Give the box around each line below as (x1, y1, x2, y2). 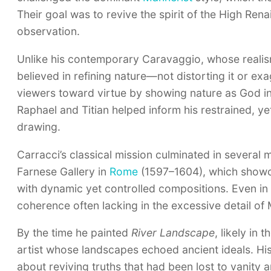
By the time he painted (17, 226, 131, 240)
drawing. (17, 120, 60, 134)
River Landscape (131, 226, 215, 240)
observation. (17, 25, 80, 38)
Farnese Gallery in (17, 165, 109, 178)
